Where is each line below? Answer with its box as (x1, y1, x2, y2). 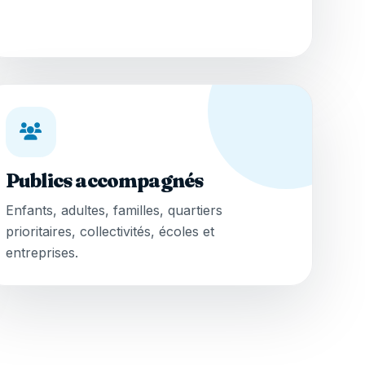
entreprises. (5, 244, 78, 262)
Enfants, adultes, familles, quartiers (5, 202, 222, 219)
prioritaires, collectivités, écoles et (5, 223, 214, 240)
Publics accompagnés (5, 168, 204, 192)
